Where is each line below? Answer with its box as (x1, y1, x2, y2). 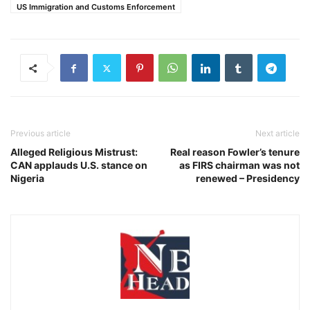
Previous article (10, 128, 71, 139)
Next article (255, 128, 300, 139)
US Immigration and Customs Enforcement (17, 2, 175, 12)
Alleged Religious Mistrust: (10, 146, 138, 158)
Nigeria (10, 172, 44, 185)
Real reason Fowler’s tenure (170, 146, 300, 158)
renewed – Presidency (196, 172, 300, 185)
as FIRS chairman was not (179, 159, 300, 172)
